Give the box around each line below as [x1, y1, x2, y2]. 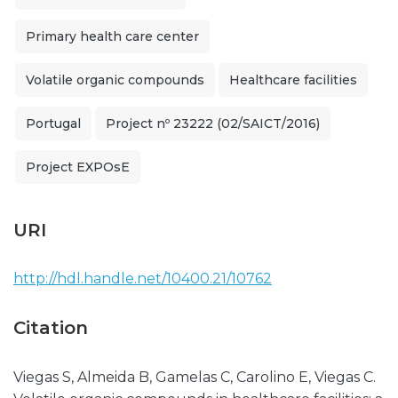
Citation [13, 317, 88, 338]
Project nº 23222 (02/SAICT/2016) [106, 115, 320, 131]
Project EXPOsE [26, 159, 130, 175]
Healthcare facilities [229, 72, 357, 88]
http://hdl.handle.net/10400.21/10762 [13, 270, 272, 287]
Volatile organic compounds [26, 72, 204, 88]
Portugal [26, 115, 81, 131]
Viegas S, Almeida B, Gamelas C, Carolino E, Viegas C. [13, 369, 376, 386]
